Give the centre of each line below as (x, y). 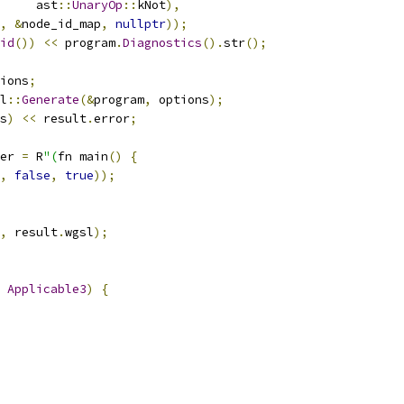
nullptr (141, 24)
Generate (50, 100)
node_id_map (61, 24)
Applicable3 (47, 289)
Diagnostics (162, 43)
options (180, 100)
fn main (83, 156)
